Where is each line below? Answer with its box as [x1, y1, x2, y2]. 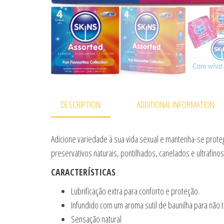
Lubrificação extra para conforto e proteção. [71, 185, 199, 197]
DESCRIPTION [61, 98, 100, 110]
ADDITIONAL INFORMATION [137, 98, 214, 110]
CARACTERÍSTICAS [51, 166, 115, 178]
